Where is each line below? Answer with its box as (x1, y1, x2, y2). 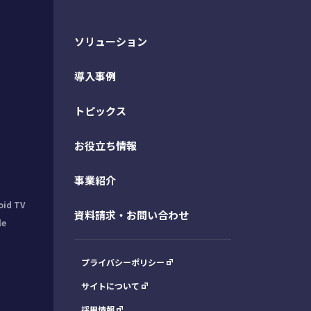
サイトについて (81, 280, 140, 292)
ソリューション (74, 34, 148, 49)
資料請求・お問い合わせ (74, 208, 190, 222)
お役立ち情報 (74, 138, 137, 153)
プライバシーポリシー (81, 256, 165, 268)
